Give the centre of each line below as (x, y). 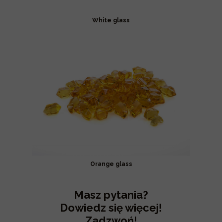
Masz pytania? (111, 195)
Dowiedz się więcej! (111, 208)
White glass (111, 20)
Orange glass (111, 164)
